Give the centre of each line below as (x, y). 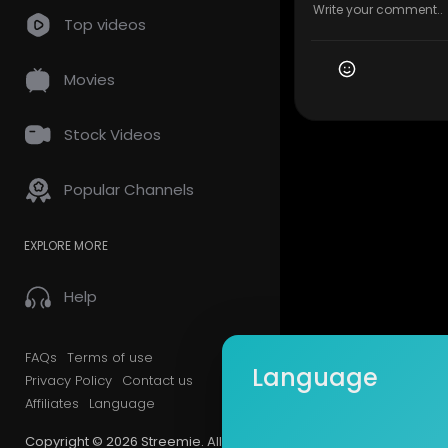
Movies (89, 79)
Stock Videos (112, 134)
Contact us (157, 380)
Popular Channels (129, 189)
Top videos (105, 24)
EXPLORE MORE (66, 245)
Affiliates (52, 403)
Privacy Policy (68, 380)
